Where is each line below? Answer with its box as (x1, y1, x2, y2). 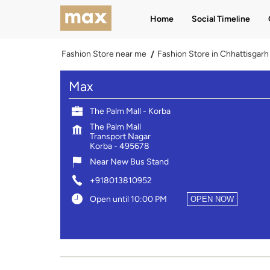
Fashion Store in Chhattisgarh (157, 49, 269, 59)
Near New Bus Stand (89, 156, 169, 167)
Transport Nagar (89, 131, 151, 142)
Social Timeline (191, 14, 250, 24)
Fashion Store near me (61, 49, 146, 59)
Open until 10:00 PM (89, 193, 167, 204)
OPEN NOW (190, 194, 234, 204)
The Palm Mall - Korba (89, 105, 171, 116)
